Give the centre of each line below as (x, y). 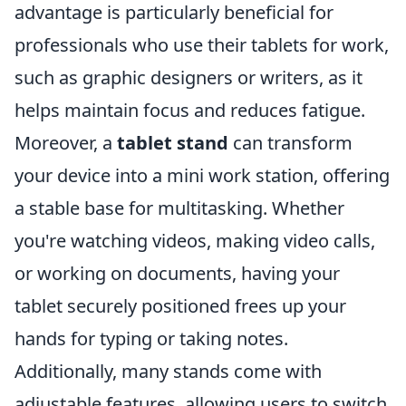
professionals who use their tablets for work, (202, 45)
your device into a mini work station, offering (202, 175)
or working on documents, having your (177, 273)
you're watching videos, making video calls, (195, 241)
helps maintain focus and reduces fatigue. (190, 110)
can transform (290, 143)
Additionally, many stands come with (168, 371)
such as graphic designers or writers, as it (188, 77)
